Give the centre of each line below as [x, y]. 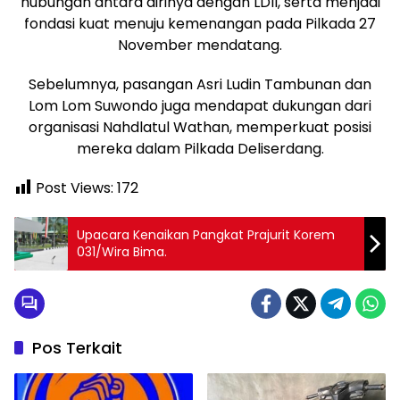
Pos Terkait [77, 347]
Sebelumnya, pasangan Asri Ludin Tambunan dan [200, 84]
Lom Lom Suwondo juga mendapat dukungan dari [200, 105]
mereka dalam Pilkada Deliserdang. [200, 148]
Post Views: [75, 187]
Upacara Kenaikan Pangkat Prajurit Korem [206, 234]
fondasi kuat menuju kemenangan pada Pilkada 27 [200, 23]
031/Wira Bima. [122, 251]
